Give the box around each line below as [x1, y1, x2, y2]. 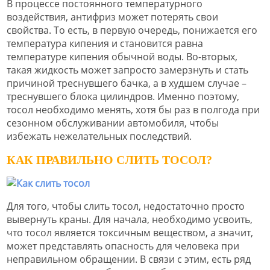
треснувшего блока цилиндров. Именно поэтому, [7, 90, 239, 104]
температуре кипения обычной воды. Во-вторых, [7, 50, 237, 64]
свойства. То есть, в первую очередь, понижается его [7, 24, 257, 37]
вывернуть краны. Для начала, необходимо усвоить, [7, 212, 253, 226]
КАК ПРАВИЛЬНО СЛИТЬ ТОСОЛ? [7, 152, 212, 166]
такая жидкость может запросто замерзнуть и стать [7, 63, 248, 77]
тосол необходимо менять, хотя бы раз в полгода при [7, 103, 260, 117]
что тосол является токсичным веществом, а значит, [7, 225, 253, 239]
